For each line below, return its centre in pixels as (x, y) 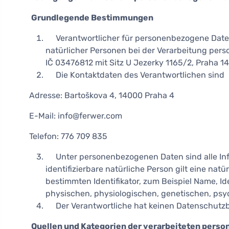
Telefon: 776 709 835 (68, 136)
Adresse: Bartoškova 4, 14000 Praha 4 (102, 95)
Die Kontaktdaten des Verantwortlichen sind (135, 75)
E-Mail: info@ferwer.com (76, 116)
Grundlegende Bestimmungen (92, 18)
